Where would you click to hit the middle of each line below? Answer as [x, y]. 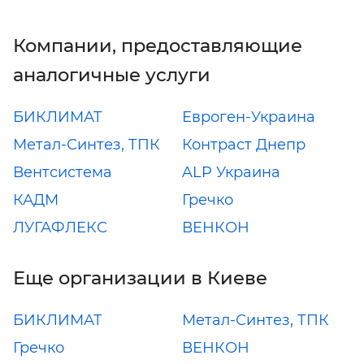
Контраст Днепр [244, 144]
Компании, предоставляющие [158, 45]
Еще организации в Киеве [140, 277]
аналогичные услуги [112, 74]
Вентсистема [63, 172]
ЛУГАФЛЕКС [60, 227]
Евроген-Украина [249, 117]
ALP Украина [231, 172]
